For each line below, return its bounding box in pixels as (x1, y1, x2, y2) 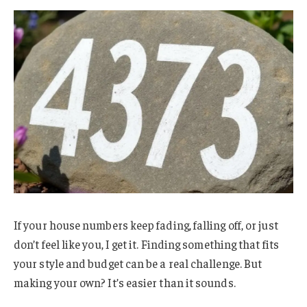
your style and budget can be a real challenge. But (14, 255, 262, 271)
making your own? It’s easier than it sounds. (14, 274, 236, 290)
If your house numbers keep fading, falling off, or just (14, 217, 278, 232)
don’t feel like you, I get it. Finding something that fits (14, 236, 279, 251)
